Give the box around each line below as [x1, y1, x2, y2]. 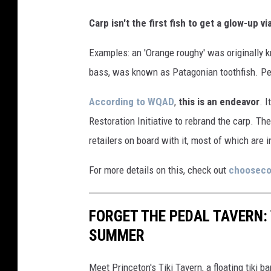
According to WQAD [89, 95, 174, 108]
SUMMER [89, 226, 145, 244]
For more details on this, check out [89, 163, 229, 176]
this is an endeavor [178, 95, 260, 108]
